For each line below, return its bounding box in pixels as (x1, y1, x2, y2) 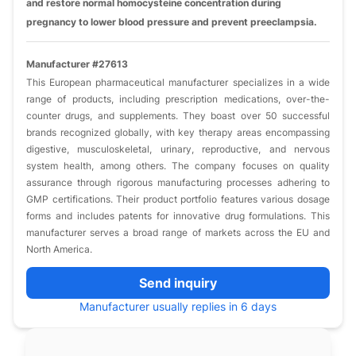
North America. (26, 243, 92, 255)
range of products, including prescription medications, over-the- (26, 93, 330, 105)
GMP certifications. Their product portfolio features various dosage (26, 193, 330, 205)
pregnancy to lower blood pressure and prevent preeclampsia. (26, 16, 317, 28)
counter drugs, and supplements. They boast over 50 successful (26, 110, 330, 122)
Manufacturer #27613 (26, 58, 128, 70)
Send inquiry (139, 275, 217, 291)
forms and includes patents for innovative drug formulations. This (26, 210, 330, 222)
